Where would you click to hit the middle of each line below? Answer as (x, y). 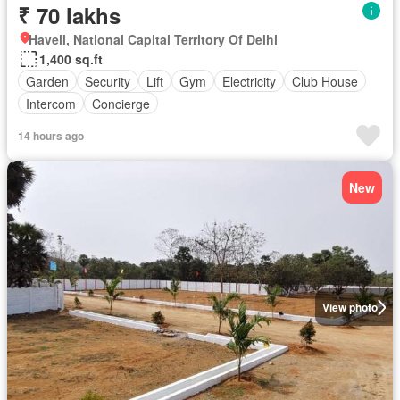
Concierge (121, 103)
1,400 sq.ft (71, 59)
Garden (47, 81)
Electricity (249, 81)
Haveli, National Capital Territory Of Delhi (153, 39)
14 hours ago (51, 136)
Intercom (51, 103)
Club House (325, 81)
